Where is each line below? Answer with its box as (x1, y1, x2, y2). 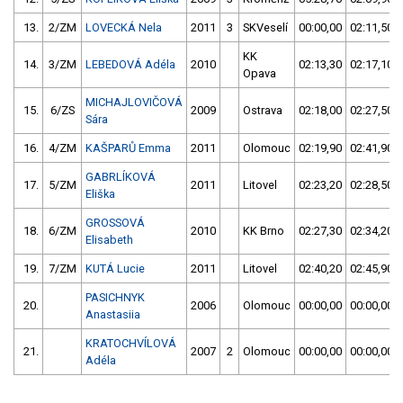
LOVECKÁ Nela (85, 21, 162, 35)
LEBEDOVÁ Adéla (85, 58, 175, 72)
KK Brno (243, 224, 284, 238)
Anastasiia (85, 308, 140, 322)
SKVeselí (243, 21, 288, 35)
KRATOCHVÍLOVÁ (85, 336, 176, 351)
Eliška (85, 187, 115, 201)
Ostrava (243, 103, 282, 118)
